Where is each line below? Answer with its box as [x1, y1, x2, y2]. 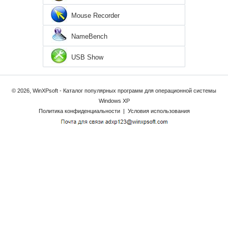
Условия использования [127, 108, 190, 115]
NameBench [71, 33, 107, 41]
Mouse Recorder [71, 12, 120, 20]
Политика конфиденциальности [38, 108, 120, 115]
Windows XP [98, 98, 130, 104]
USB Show [71, 53, 103, 62]
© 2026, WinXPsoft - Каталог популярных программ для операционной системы [12, 88, 216, 94]
